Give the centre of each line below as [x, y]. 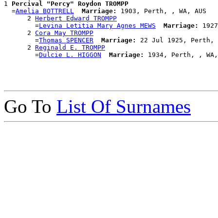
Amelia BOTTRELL [45, 11]
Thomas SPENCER [66, 40]
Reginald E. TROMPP [70, 48]
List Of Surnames [124, 107]
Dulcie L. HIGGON [70, 55]
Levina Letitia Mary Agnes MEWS [97, 26]
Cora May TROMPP [64, 33]
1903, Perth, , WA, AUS [162, 11]
